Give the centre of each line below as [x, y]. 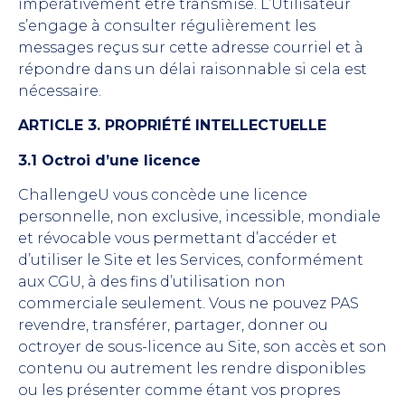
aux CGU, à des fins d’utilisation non [152, 282]
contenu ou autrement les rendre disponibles [192, 369]
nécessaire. [60, 91]
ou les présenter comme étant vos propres [179, 391]
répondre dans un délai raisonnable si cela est [193, 70]
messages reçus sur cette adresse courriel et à [191, 48]
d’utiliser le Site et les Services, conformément [191, 260]
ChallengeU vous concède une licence [163, 195]
